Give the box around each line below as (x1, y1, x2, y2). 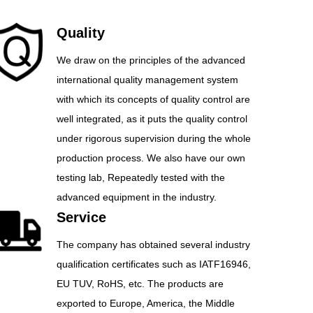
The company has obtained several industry (56, 239, 250, 250)
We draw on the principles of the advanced (56, 54, 245, 66)
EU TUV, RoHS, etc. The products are (56, 278, 224, 289)
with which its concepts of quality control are (56, 94, 250, 105)
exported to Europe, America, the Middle (56, 298, 235, 309)
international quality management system (56, 74, 238, 85)
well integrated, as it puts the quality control (56, 113, 247, 124)
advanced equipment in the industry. (56, 191, 217, 203)
